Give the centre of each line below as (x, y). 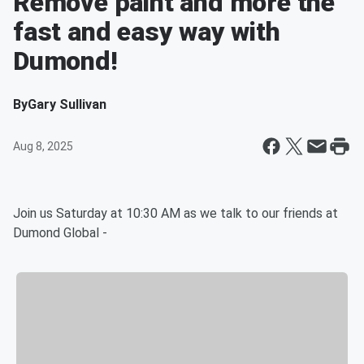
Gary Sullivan (67, 104)
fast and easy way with (147, 32)
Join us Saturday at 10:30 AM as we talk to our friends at (175, 213)
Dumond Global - (60, 233)
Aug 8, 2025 (43, 146)
